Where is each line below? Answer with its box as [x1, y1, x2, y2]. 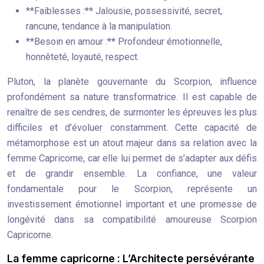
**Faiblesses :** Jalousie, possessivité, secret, [26, 5, 222, 16]
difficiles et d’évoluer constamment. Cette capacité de [7, 122, 257, 133]
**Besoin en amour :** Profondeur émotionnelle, [26, 36, 222, 47]
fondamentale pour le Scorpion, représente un [7, 183, 257, 194]
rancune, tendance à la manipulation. [26, 21, 172, 32]
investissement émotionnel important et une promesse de [7, 199, 257, 210]
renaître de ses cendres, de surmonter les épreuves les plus [7, 107, 257, 118]
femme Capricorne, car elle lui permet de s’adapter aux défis [7, 153, 257, 164]
